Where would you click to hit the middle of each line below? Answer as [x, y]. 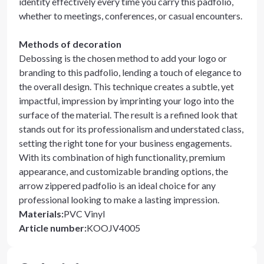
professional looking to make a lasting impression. [119, 199]
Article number [52, 228]
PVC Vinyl [84, 214]
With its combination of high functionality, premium [122, 157]
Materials [40, 214]
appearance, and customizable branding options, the [123, 171]
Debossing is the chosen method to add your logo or [123, 58]
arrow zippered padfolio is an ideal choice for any [117, 185]
